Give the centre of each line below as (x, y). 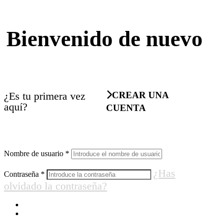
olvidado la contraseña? (55, 186)
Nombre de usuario (35, 153)
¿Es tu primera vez (45, 96)
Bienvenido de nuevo (105, 39)
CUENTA (126, 108)
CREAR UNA (140, 95)
